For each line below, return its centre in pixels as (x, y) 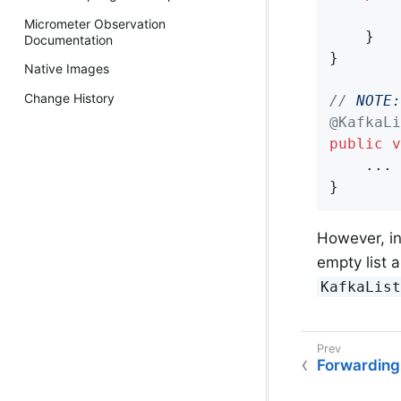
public (356, 143)
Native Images (67, 69)
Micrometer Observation (95, 23)
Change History (69, 98)
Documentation (68, 39)
